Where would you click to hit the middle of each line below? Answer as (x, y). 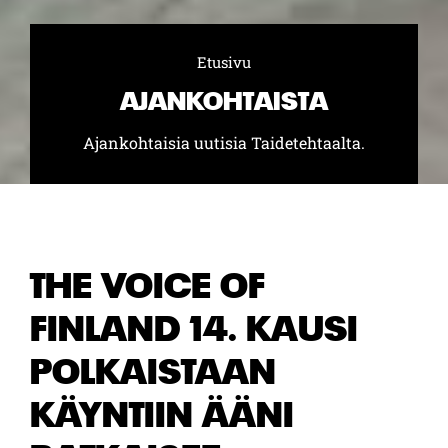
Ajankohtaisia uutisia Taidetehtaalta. (224, 142)
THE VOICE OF (147, 284)
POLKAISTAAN (153, 370)
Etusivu (224, 61)
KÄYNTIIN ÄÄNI (162, 413)
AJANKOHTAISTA (224, 100)
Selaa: (80, 63)
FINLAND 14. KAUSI (194, 327)
